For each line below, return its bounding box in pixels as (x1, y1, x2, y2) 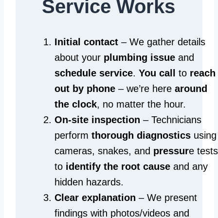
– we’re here (115, 83, 175, 94)
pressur (153, 145, 189, 156)
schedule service (54, 68, 133, 78)
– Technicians (140, 114, 201, 125)
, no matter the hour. (97, 99, 186, 109)
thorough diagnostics (91, 130, 191, 141)
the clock (54, 99, 97, 109)
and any (170, 161, 208, 172)
